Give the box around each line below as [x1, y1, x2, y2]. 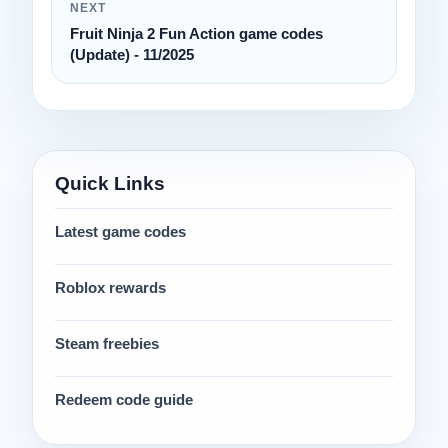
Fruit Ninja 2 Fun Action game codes [70, 24, 323, 42]
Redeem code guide [55, 390, 193, 408]
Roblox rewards [55, 278, 166, 296]
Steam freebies [55, 334, 159, 352]
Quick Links [55, 172, 165, 194]
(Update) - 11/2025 [70, 45, 194, 63]
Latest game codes [55, 222, 186, 240]
